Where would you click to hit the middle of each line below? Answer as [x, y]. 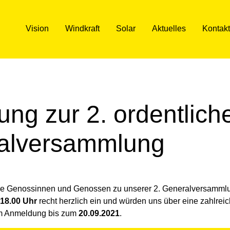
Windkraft [82, 28]
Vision [37, 28]
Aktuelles [169, 28]
